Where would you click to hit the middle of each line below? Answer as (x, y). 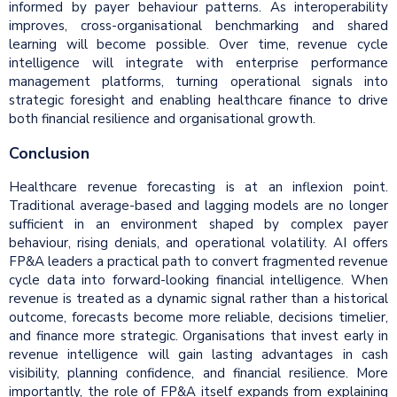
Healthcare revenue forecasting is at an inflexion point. (198, 187)
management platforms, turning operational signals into (198, 82)
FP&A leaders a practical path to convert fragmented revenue (198, 262)
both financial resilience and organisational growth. (162, 119)
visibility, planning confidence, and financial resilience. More (198, 374)
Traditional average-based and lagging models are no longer (198, 206)
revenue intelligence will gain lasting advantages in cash (198, 355)
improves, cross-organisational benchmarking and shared (198, 26)
